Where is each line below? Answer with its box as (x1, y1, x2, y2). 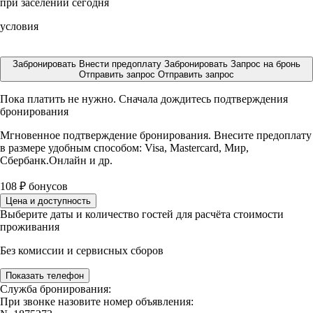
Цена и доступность (6, 196, 91, 206)
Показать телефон (6, 270, 84, 281)
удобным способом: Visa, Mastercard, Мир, (48, 142, 249, 154)
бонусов (26, 180, 68, 192)
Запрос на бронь (231, 59, 300, 69)
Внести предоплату (79, 59, 164, 69)
